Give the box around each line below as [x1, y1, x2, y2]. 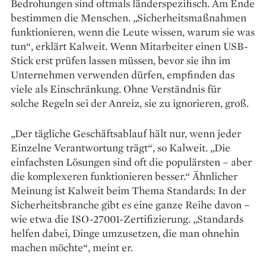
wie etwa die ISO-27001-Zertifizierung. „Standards [11, 212, 243, 226]
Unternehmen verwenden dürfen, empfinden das [11, 68, 235, 82]
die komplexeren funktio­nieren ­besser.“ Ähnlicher [11, 169, 237, 183]
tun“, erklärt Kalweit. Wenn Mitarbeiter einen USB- [11, 39, 248, 53]
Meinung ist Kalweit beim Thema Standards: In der [11, 183, 246, 198]
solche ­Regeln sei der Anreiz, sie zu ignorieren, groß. [11, 96, 249, 110]
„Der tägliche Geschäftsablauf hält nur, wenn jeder [11, 126, 241, 141]
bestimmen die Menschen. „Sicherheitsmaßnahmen [11, 11, 246, 25]
